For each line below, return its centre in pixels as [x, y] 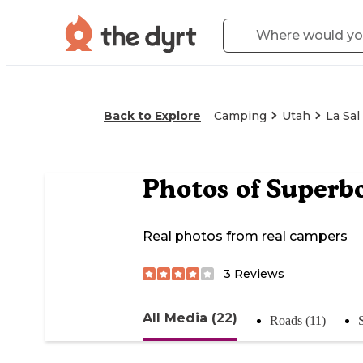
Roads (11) [298, 320]
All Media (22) [190, 318]
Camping [240, 116]
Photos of [205, 189]
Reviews [258, 273]
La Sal [343, 116]
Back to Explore [152, 116]
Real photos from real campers [245, 237]
